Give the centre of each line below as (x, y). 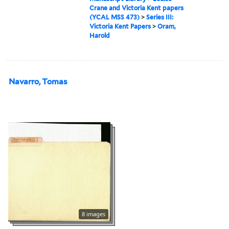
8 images (94, 214)
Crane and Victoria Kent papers (137, 8)
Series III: (160, 17)
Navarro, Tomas (38, 82)
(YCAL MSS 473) (115, 17)
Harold (100, 35)
